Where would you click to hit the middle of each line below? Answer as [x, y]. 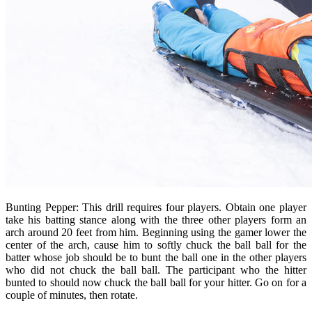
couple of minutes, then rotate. [72, 295]
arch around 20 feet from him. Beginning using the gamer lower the [156, 232]
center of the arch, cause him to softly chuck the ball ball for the [156, 244]
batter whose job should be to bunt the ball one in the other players [156, 257]
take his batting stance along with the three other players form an [156, 219]
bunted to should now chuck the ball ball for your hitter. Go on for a [156, 282]
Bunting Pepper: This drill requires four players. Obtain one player [156, 207]
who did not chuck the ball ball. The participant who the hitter [156, 270]
